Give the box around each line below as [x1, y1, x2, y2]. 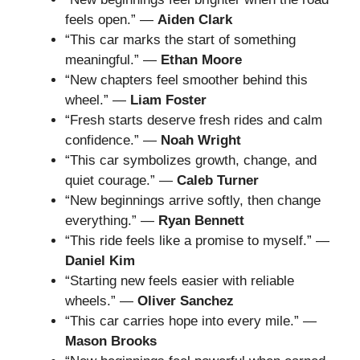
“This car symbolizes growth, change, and [65, 153, 317, 169]
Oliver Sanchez [137, 293, 234, 309]
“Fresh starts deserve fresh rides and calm [65, 112, 322, 129]
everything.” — [65, 213, 158, 229]
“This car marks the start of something [65, 32, 296, 48]
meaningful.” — [65, 52, 161, 68]
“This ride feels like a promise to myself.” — [65, 233, 329, 249]
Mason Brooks [65, 333, 157, 350]
